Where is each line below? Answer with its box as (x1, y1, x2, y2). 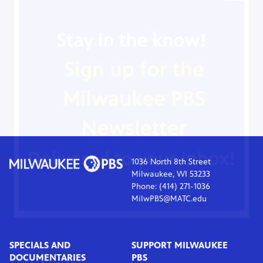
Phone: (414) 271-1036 (131, 181, 210, 192)
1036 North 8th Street (131, 157, 211, 167)
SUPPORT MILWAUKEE (131, 240, 228, 251)
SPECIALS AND (9, 240, 70, 251)
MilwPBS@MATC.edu (131, 194, 207, 204)
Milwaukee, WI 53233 (131, 169, 210, 180)
